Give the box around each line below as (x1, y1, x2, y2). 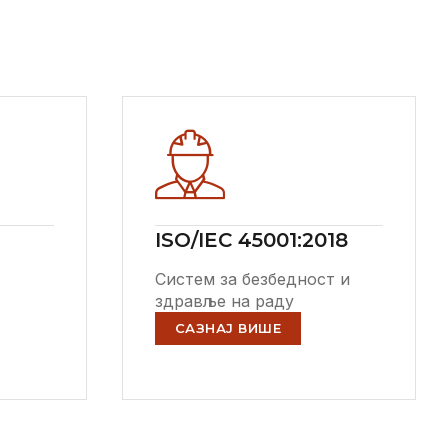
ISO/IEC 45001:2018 (154, 228, 348, 253)
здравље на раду (154, 291, 294, 312)
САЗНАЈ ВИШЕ (174, 320, 282, 337)
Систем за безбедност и (154, 269, 350, 290)
